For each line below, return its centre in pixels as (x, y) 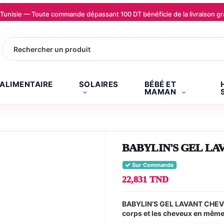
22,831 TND (145, 180)
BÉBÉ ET (160, 84)
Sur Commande (152, 165)
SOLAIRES (98, 84)
